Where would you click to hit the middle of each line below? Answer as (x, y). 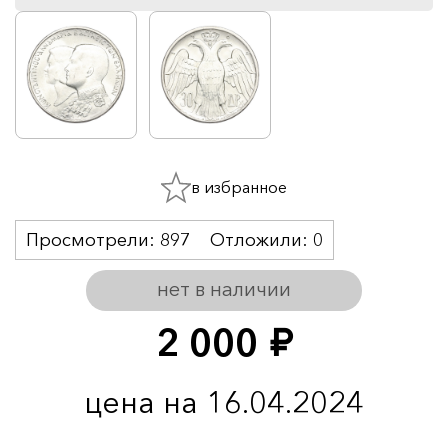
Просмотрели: (93, 239)
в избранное (239, 186)
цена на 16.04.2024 (224, 401)
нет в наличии (224, 288)
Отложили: (261, 239)
